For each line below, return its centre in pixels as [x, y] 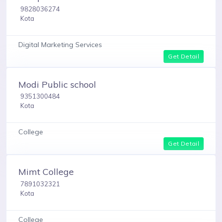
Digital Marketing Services [60, 44]
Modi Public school [57, 84]
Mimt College [46, 172]
